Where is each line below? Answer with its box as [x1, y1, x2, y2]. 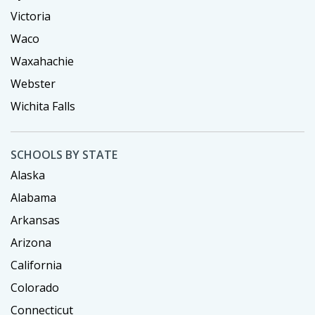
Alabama [11, 190, 56, 206]
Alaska [11, 167, 45, 184]
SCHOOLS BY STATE [11, 147, 117, 163]
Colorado [11, 280, 59, 296]
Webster [11, 76, 56, 92]
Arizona [11, 235, 51, 251]
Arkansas [11, 212, 60, 229]
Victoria [11, 8, 51, 25]
